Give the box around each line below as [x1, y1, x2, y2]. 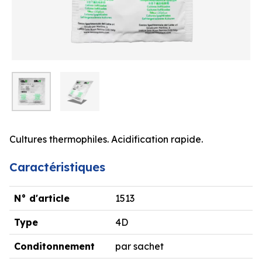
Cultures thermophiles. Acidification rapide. [9, 133, 203, 145]
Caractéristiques [9, 159, 105, 174]
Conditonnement [14, 240, 95, 252]
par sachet [115, 240, 164, 252]
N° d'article [14, 192, 70, 204]
